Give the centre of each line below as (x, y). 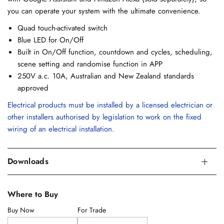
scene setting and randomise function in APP (90, 64)
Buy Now (21, 210)
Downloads (28, 161)
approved (33, 88)
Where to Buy (33, 194)
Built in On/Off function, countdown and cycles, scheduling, (115, 52)
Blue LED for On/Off (50, 40)
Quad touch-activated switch (62, 28)
